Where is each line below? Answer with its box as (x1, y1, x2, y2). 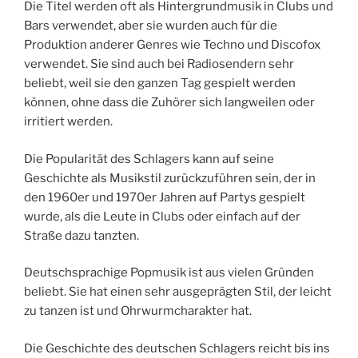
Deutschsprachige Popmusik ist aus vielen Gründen (24, 265, 314, 280)
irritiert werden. (24, 114, 113, 129)
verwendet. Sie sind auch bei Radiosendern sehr (24, 57, 294, 72)
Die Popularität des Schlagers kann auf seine (24, 151, 274, 166)
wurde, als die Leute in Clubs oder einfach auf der (24, 209, 300, 224)
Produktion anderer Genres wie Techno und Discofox (24, 38, 320, 53)
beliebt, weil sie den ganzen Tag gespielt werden (24, 76, 296, 91)
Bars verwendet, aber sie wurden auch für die (24, 18, 277, 34)
